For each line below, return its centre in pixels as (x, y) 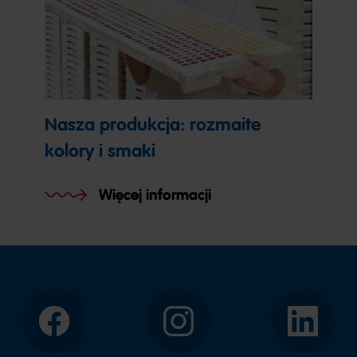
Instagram (204, 327)
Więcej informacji (155, 194)
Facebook (79, 327)
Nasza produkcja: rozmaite (153, 124)
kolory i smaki (100, 151)
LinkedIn (323, 327)
